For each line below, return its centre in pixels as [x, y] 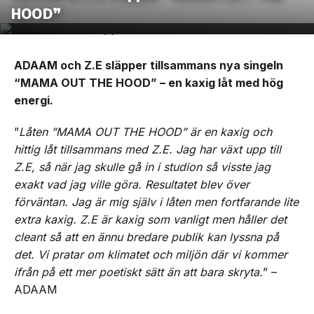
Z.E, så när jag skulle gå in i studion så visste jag [142, 167]
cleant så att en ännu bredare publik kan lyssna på [146, 237]
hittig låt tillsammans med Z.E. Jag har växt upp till [148, 149]
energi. [34, 100]
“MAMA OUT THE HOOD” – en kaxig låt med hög [149, 83]
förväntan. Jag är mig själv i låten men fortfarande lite [156, 202]
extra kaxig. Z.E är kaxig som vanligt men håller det [150, 219]
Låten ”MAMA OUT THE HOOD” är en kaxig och [145, 132]
